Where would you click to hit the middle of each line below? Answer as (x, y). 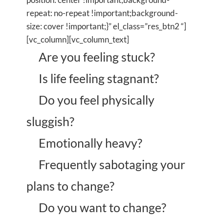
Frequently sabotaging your (111, 164)
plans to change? (70, 186)
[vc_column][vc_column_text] (78, 39)
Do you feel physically (95, 99)
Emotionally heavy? (89, 142)
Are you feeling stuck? (96, 56)
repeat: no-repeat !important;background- (102, 13)
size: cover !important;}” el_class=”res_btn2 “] (106, 26)
